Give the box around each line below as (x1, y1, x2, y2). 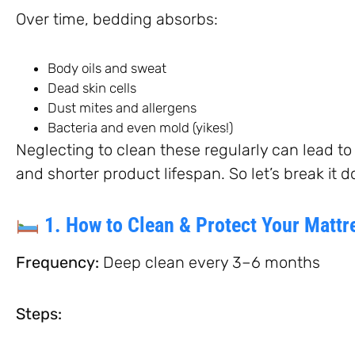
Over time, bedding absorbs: (16, 9, 218, 29)
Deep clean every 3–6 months (99, 252, 320, 272)
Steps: (16, 303, 62, 323)
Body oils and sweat (48, 59, 166, 76)
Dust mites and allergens (48, 99, 197, 116)
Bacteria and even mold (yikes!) (48, 119, 233, 136)
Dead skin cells (48, 79, 136, 96)
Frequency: (16, 252, 99, 272)
